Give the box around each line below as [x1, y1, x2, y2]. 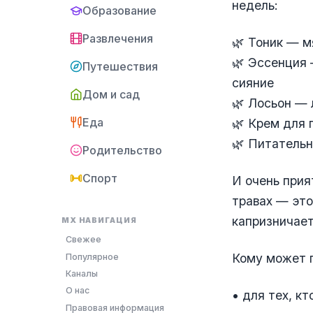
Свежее [66, 234, 102, 245]
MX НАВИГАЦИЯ [61, 215, 137, 225]
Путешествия [82, 59, 158, 73]
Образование [82, 3, 156, 17]
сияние [232, 75, 274, 90]
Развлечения [82, 31, 153, 45]
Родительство [82, 143, 162, 157]
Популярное [66, 251, 119, 262]
